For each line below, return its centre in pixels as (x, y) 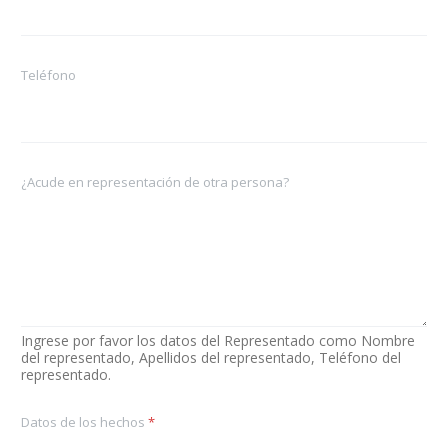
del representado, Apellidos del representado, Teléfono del (211, 357)
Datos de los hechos (84, 421)
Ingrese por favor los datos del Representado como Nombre (218, 340)
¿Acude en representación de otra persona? (155, 181)
